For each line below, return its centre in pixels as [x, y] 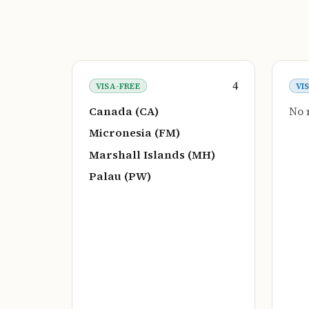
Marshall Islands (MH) [152, 154]
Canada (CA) [124, 111]
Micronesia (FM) [134, 133]
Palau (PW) [120, 176]
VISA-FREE [118, 86]
